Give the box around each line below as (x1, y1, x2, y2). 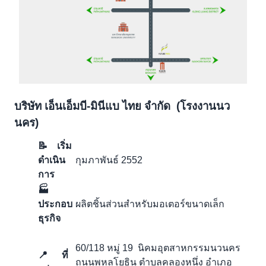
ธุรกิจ (38, 213, 61, 224)
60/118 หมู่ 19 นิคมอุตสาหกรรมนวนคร (75, 243, 240, 254)
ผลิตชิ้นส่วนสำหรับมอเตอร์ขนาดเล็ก (75, 199, 224, 210)
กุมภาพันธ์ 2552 (75, 155, 142, 166)
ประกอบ (38, 199, 72, 210)
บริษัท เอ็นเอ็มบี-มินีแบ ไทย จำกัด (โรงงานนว (14, 100, 230, 113)
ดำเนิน (38, 155, 65, 166)
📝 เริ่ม (38, 141, 72, 151)
